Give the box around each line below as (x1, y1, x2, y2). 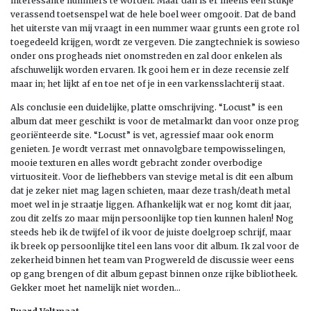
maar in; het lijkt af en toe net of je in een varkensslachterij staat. (10, 78, 285, 89)
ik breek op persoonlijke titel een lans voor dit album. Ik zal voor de (10, 240, 299, 251)
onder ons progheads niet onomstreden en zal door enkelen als (10, 50, 283, 61)
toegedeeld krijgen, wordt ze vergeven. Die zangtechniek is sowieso (10, 36, 300, 47)
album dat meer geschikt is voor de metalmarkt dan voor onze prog (10, 115, 299, 126)
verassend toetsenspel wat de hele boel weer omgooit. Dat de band (10, 8, 296, 19)
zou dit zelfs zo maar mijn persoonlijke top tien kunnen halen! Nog (10, 212, 294, 224)
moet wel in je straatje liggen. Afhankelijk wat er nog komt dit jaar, (10, 199, 292, 210)
